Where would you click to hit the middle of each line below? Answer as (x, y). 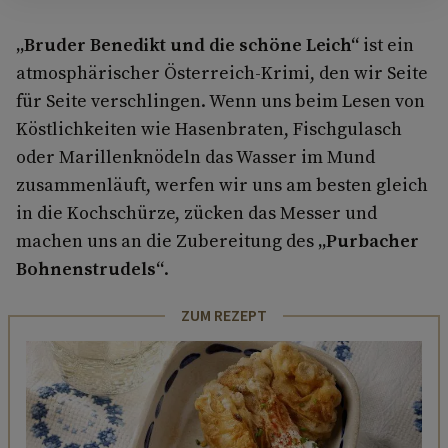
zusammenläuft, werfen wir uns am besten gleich (222, 184)
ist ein (386, 44)
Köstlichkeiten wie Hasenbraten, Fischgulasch (209, 128)
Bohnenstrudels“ (90, 268)
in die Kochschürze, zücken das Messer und (196, 212)
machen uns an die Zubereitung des (167, 240)
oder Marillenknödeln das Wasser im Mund (195, 156)
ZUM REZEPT (224, 315)
